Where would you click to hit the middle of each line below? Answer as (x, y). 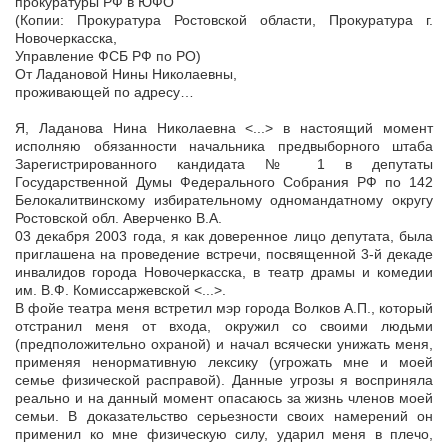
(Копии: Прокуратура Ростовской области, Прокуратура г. (224, 20)
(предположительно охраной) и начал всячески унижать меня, (224, 344)
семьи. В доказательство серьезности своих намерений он (224, 416)
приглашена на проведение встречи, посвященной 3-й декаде (224, 254)
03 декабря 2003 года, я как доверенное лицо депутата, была (224, 236)
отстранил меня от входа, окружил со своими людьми (224, 326)
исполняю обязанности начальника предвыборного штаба (224, 146)
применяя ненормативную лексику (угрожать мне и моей (224, 362)
